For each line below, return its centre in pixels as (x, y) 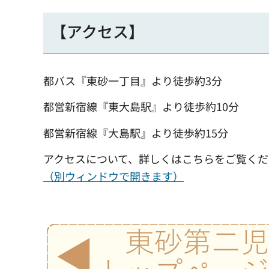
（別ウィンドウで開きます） (113, 176)
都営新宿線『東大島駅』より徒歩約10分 (141, 107)
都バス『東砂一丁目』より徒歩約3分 (133, 80)
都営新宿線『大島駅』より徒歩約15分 (136, 132)
